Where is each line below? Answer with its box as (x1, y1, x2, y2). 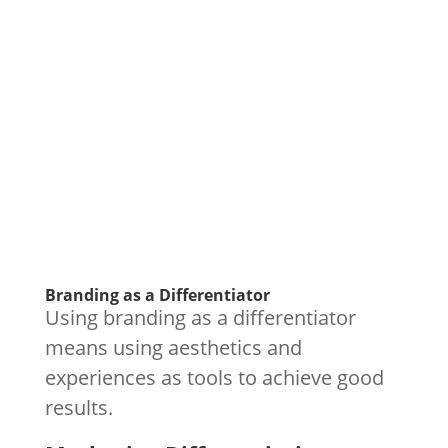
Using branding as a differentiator (44, 304, 356, 331)
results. (44, 394, 113, 421)
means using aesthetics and (44, 334, 302, 361)
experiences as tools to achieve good (44, 364, 384, 391)
